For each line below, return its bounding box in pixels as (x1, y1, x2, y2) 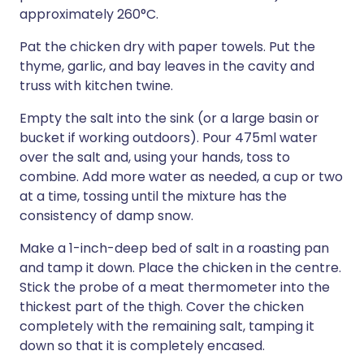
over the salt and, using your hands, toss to (19, 148, 290, 167)
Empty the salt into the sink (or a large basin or (19, 109, 319, 128)
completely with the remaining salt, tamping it (19, 317, 314, 336)
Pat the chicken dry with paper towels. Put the (19, 37, 315, 56)
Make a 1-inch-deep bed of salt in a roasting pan (19, 239, 329, 258)
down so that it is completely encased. (19, 336, 265, 355)
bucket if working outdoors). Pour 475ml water (19, 128, 318, 147)
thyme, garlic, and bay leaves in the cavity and (19, 57, 314, 76)
